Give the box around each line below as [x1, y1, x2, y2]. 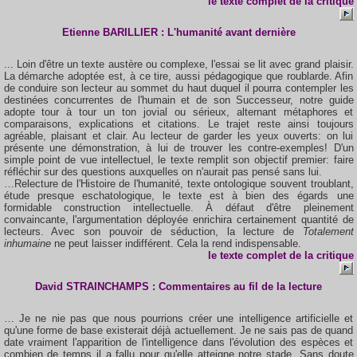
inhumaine [3, 237, 54, 249]
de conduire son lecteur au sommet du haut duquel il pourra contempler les [3, 82, 354, 94]
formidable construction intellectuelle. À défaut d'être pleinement [3, 202, 354, 214]
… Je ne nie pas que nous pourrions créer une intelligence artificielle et [3, 312, 354, 324]
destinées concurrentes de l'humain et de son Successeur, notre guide [3, 94, 354, 106]
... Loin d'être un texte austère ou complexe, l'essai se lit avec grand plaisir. [3, 58, 354, 70]
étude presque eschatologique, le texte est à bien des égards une [3, 190, 354, 202]
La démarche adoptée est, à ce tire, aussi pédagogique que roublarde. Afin [3, 70, 354, 82]
